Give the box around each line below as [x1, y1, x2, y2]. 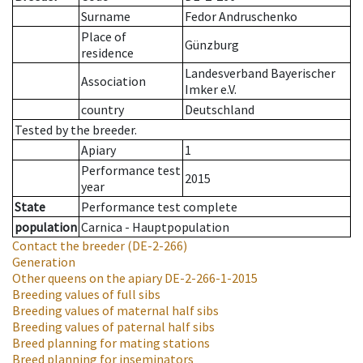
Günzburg [185, 36, 239, 53]
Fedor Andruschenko [185, 8, 297, 25]
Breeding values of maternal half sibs [12, 302, 219, 319]
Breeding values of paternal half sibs [12, 318, 215, 335]
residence [81, 45, 134, 62]
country [81, 101, 124, 118]
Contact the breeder [12, 237, 125, 254]
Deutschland [185, 101, 254, 118]
